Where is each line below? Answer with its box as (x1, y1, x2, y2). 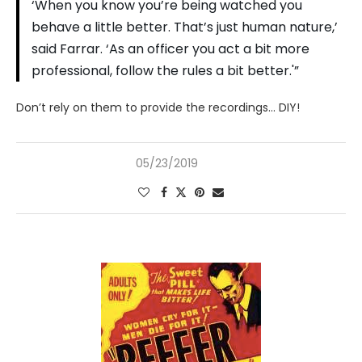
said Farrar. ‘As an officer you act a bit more (32, 40, 309, 58)
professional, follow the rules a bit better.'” (32, 61, 299, 80)
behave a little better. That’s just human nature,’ (32, 18, 338, 36)
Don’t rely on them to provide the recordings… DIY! (16, 99, 300, 116)
